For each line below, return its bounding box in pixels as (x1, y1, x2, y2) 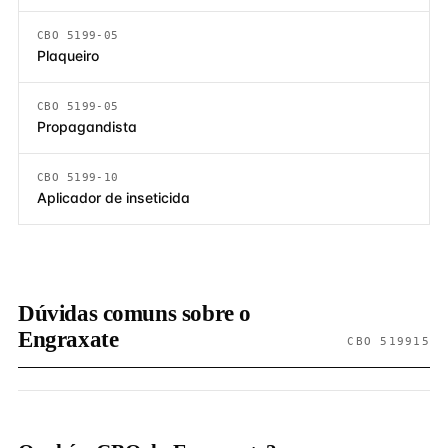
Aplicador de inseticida (37, 189, 190, 206)
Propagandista (37, 118, 137, 135)
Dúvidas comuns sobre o (18, 301, 251, 326)
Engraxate (18, 327, 119, 352)
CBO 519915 (347, 335, 430, 347)
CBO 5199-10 (37, 171, 119, 183)
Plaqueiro (37, 47, 99, 64)
